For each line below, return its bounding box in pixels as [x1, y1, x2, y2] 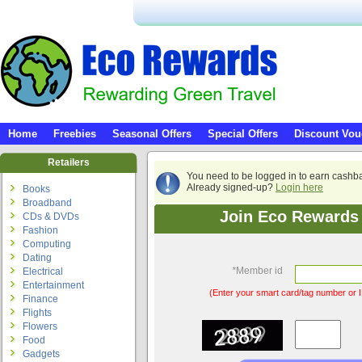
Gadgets [23, 348, 60, 360]
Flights [23, 307, 52, 318]
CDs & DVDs [23, 211, 79, 222]
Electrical [23, 266, 63, 277]
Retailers [48, 157, 90, 168]
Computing [23, 238, 71, 250]
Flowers [23, 321, 57, 332]
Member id [236, 265, 284, 276]
